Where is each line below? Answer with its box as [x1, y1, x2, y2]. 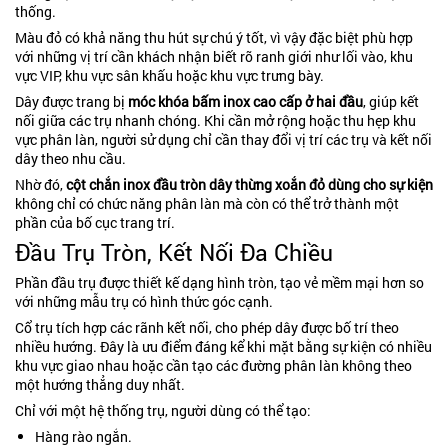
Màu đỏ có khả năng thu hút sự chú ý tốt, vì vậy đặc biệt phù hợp [15, 27, 413, 47]
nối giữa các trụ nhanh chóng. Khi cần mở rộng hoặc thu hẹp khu [15, 110, 416, 130]
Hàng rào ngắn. [35, 426, 132, 446]
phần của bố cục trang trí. [15, 212, 175, 232]
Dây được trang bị [15, 91, 128, 111]
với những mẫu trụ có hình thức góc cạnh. [15, 291, 273, 311]
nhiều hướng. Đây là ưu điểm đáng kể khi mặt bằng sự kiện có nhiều [15, 336, 432, 356]
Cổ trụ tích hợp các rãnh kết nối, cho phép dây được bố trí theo [15, 317, 399, 337]
